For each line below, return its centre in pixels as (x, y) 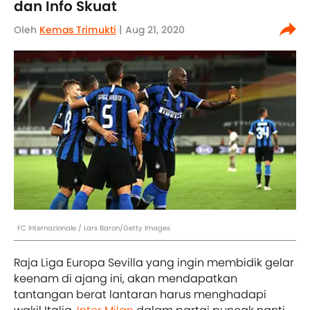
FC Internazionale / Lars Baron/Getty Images (94, 228)
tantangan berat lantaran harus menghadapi (140, 294)
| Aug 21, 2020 (151, 30)
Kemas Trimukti (78, 30)
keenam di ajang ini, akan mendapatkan (126, 278)
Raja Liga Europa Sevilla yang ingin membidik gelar (154, 262)
